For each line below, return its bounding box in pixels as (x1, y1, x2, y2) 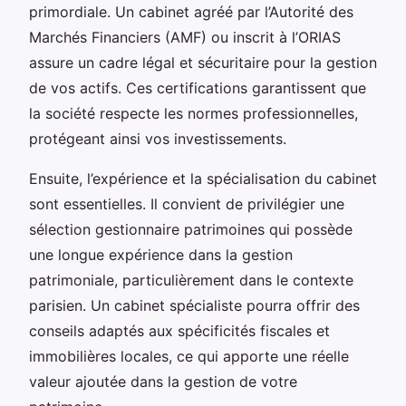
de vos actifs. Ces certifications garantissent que (29, 78, 366, 97)
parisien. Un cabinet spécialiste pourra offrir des (29, 295, 360, 314)
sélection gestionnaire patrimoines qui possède (29, 219, 353, 238)
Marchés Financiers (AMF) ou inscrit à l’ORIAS (29, 27, 341, 46)
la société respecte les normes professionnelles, (29, 103, 358, 122)
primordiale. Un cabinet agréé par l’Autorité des (29, 2, 353, 21)
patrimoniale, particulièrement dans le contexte (29, 270, 353, 289)
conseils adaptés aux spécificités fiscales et (29, 321, 330, 340)
